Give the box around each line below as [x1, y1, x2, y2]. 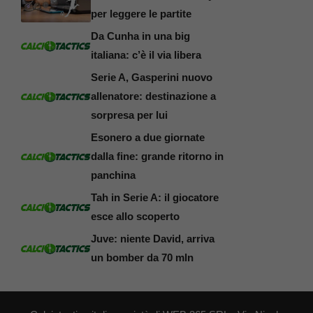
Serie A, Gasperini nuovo [91, 71, 212, 83]
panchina [91, 168, 136, 181]
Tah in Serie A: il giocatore [91, 191, 219, 203]
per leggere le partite [91, 7, 191, 20]
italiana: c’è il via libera [91, 48, 201, 61]
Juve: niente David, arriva [91, 232, 214, 245]
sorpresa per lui [91, 108, 168, 121]
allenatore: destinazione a [91, 89, 216, 102]
